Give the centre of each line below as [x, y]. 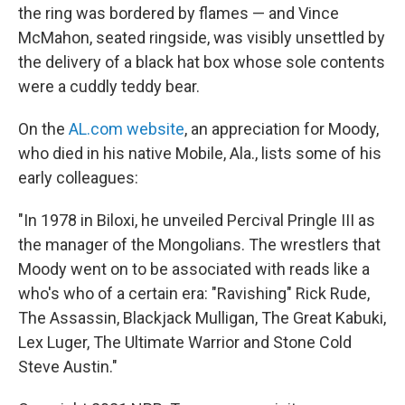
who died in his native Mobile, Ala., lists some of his [200, 153]
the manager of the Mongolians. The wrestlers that [199, 245]
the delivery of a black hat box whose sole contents [202, 62]
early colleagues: [78, 178]
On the [43, 129]
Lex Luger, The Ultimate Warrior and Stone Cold [185, 342]
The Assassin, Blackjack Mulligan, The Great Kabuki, [202, 318]
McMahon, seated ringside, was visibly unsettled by [202, 38]
